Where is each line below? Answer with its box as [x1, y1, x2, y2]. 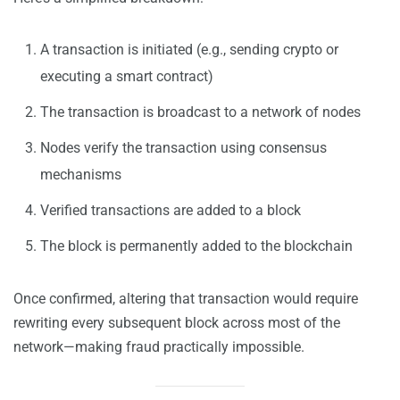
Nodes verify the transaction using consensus [40, 139, 327, 157]
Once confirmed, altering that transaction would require [13, 290, 358, 308]
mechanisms [40, 166, 121, 184]
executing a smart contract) [40, 68, 213, 86]
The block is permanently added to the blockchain [40, 237, 353, 255]
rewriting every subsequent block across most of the [13, 314, 340, 332]
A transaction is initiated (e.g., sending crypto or [40, 41, 338, 59]
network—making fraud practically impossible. [13, 338, 304, 356]
